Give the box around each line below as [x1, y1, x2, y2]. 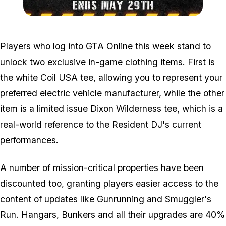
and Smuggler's [144, 194, 211, 205]
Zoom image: [112, 17, 153, 25]
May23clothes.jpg [153, 17, 204, 25]
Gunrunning [97, 194, 144, 205]
